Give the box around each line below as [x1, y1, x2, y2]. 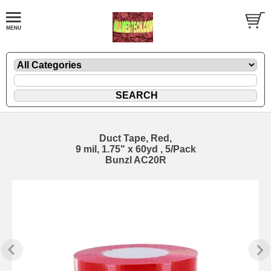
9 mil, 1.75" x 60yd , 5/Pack [75, 143, 196, 154]
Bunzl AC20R [105, 154, 166, 165]
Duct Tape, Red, [99, 132, 172, 143]
